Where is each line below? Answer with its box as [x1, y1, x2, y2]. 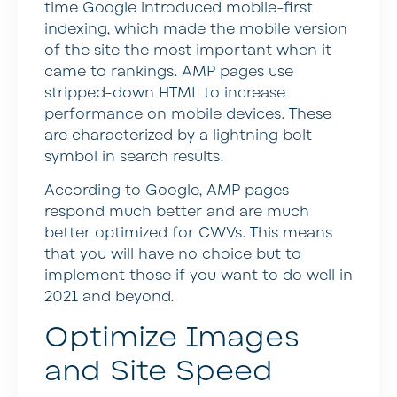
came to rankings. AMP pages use [44, 61, 293, 82]
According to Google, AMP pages [44, 181, 289, 201]
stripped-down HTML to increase [44, 82, 285, 103]
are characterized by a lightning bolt [44, 125, 312, 145]
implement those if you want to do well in [44, 266, 353, 286]
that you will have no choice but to [44, 245, 301, 265]
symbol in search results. [44, 146, 223, 167]
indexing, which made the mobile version [44, 19, 347, 39]
